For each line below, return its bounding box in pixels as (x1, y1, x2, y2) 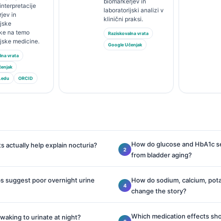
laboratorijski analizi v (104, 6, 164, 14)
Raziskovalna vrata (108, 31, 149, 36)
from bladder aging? (131, 151, 192, 159)
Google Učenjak (108, 42, 143, 47)
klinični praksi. (104, 15, 144, 23)
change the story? (131, 187, 186, 195)
